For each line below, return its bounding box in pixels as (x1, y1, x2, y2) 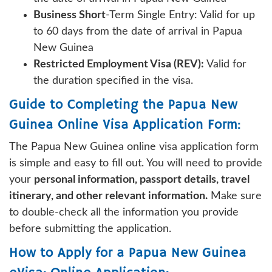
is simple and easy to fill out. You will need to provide (9, 157, 262, 169)
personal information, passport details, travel (34, 174, 250, 185)
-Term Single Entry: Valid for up (106, 9, 255, 21)
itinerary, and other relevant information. (9, 190, 208, 202)
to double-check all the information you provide (9, 206, 239, 218)
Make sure (208, 190, 262, 202)
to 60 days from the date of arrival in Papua (33, 25, 242, 37)
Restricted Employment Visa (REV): (33, 58, 204, 70)
